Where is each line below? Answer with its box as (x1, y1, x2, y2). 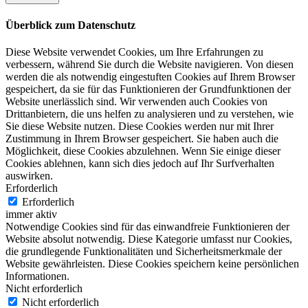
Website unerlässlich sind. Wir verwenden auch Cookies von (5, 95, 267, 107)
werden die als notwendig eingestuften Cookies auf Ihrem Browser (5, 70, 295, 82)
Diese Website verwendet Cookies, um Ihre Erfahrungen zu (5, 45, 263, 58)
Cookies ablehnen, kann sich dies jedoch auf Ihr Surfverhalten (5, 157, 274, 169)
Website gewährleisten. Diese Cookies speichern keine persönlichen (5, 257, 299, 269)
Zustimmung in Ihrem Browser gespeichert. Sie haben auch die (5, 132, 278, 144)
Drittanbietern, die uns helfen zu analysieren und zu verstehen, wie (5, 107, 294, 120)
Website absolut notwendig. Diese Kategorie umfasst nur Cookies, (5, 232, 292, 245)
